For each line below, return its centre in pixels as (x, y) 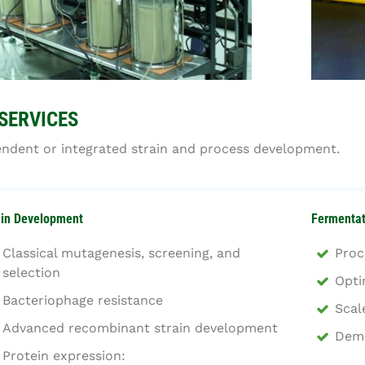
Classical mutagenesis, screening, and (121, 253)
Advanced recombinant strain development (140, 328)
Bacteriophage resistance (83, 300)
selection (31, 273)
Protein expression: (64, 356)
